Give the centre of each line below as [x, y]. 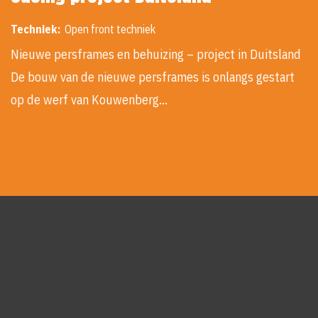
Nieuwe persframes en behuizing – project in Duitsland [156, 55]
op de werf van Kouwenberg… [89, 100]
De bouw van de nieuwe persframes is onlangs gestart [153, 77]
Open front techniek [110, 29]
